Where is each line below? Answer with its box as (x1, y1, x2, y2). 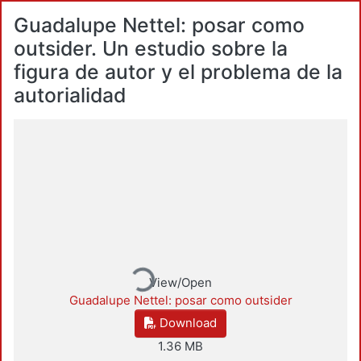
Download (156, 315, 217, 331)
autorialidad (14, 83, 126, 107)
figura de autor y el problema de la (14, 60, 342, 84)
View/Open (149, 274, 212, 290)
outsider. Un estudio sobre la (14, 36, 288, 60)
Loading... (100, 247, 154, 293)
